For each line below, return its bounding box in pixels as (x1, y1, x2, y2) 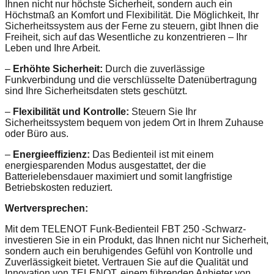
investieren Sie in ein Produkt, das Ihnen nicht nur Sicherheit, (5, 234, 268, 245)
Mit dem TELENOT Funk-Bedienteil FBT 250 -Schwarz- (5, 223, 246, 234)
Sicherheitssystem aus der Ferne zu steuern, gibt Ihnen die (5, 20, 259, 31)
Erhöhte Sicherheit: (13, 63, 103, 74)
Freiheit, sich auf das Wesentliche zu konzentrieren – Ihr (5, 31, 247, 42)
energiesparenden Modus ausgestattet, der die (5, 160, 206, 171)
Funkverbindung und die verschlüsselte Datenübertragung (5, 74, 257, 85)
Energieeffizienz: (13, 149, 90, 160)
